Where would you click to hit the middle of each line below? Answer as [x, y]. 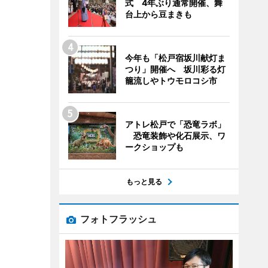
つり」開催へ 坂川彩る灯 [175, 69]
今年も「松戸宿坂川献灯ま [175, 58]
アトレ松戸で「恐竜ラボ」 [175, 124]
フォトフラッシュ [118, 219]
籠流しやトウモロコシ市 [171, 80]
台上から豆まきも [158, 14]
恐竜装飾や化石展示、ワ [175, 135]
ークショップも [154, 147]
